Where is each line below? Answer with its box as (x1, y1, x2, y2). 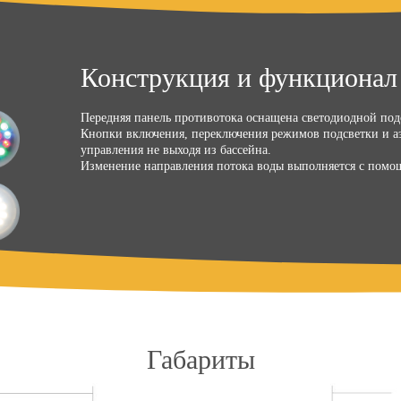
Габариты (146, 344, 255, 374)
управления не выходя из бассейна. (80, 142, 271, 157)
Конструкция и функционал (80, 62, 397, 92)
